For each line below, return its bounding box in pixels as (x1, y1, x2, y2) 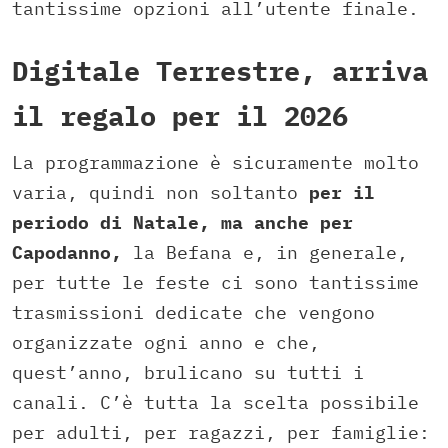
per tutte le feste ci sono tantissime (12, 270, 419, 294)
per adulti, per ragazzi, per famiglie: (12, 420, 430, 444)
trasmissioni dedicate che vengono (12, 300, 375, 324)
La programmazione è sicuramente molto (12, 150, 419, 174)
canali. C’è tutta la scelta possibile (12, 390, 419, 414)
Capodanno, (12, 240, 133, 264)
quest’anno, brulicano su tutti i (12, 360, 364, 384)
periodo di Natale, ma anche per (12, 210, 353, 234)
